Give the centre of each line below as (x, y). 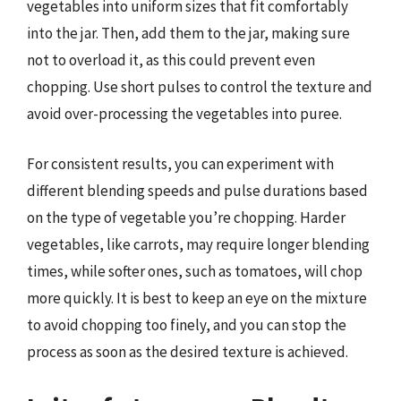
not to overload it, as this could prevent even (171, 60)
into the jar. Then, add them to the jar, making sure (188, 33)
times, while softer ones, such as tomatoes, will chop (195, 271)
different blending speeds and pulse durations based (197, 190)
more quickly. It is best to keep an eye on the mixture (197, 298)
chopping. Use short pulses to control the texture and (200, 87)
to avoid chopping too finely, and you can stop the (187, 324)
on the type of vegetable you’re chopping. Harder (186, 217)
